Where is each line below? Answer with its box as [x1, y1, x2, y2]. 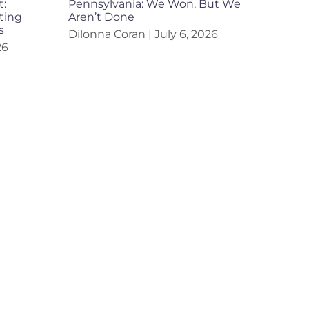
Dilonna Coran [68, 28, 148, 41]
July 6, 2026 [151, 28, 218, 41]
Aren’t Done [68, 10, 134, 24]
